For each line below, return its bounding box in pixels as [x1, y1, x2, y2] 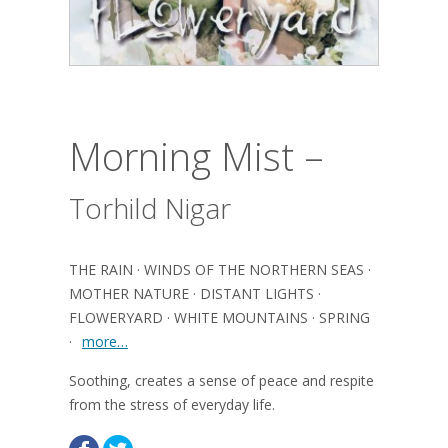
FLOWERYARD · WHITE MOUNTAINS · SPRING [69, 308, 370, 327]
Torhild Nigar [69, 189, 231, 227]
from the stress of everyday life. [69, 395, 275, 414]
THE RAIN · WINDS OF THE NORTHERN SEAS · [69, 260, 371, 279]
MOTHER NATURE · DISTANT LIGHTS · [69, 284, 321, 303]
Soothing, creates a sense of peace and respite [69, 371, 374, 390]
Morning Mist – [69, 130, 324, 182]
